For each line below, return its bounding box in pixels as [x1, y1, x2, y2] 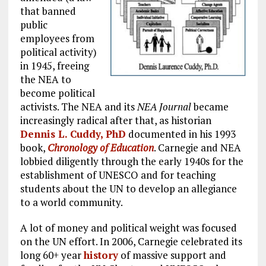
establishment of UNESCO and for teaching [20, 167, 216, 182]
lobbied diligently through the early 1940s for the [20, 154, 243, 168]
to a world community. [20, 195, 123, 209]
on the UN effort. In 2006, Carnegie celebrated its [20, 234, 242, 248]
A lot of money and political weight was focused [20, 220, 237, 235]
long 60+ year [20, 248, 84, 262]
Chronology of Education [47, 140, 154, 154]
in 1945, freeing [20, 58, 89, 72]
